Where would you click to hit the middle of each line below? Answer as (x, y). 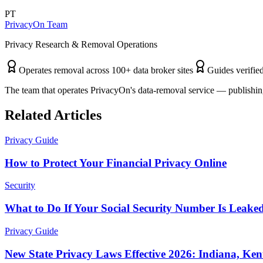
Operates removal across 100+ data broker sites (106, 70)
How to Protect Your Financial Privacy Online (116, 163)
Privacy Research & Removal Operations (81, 45)
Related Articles (53, 115)
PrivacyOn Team (36, 25)
